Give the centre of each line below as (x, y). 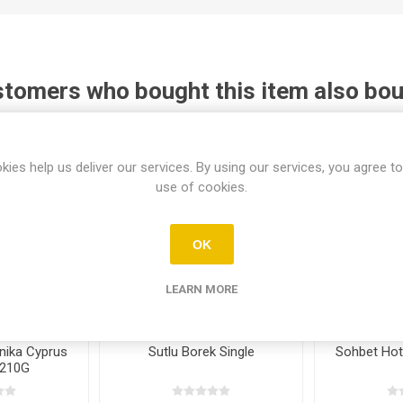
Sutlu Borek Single (201, 351)
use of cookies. (201, 187)
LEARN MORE (201, 289)
